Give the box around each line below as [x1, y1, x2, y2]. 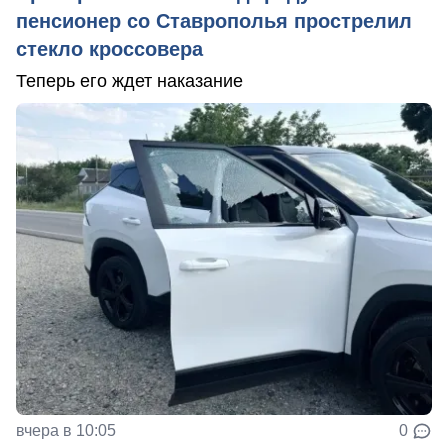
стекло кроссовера [16, 37, 203, 60]
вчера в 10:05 [16, 421, 116, 439]
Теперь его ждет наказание [16, 70, 243, 91]
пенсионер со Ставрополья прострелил [16, 9, 412, 32]
